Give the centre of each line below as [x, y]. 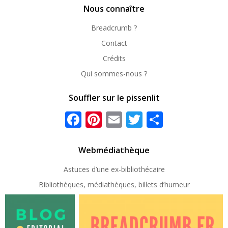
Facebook [117, 117]
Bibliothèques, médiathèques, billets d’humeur [114, 184]
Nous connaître [114, 9]
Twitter [170, 117]
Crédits [114, 58]
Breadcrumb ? [114, 28]
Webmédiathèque [114, 150]
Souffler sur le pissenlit [114, 98]
